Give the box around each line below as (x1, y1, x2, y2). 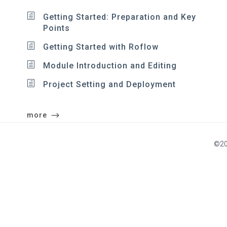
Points (43, 23, 70, 33)
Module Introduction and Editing (43, 61, 177, 70)
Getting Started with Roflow (43, 42, 159, 52)
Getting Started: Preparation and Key (43, 12, 196, 22)
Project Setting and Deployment (43, 80, 176, 89)
